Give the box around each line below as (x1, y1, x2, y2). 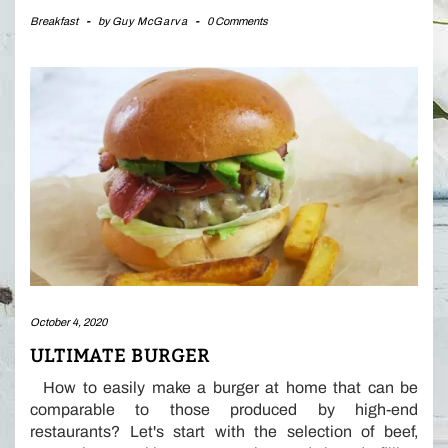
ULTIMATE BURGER (30, 344, 210, 367)
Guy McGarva (111, 15, 188, 28)
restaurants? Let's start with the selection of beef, (30, 422, 418, 440)
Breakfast (30, 15, 78, 28)
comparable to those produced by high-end (30, 400, 418, 418)
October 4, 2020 (30, 315, 107, 328)
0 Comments (207, 15, 269, 28)
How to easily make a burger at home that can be (30, 378, 418, 396)
